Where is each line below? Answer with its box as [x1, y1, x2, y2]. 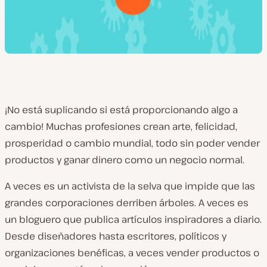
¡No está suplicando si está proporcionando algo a [5, 103, 238, 116]
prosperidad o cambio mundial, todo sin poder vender [5, 136, 260, 150]
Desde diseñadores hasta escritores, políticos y [5, 229, 226, 243]
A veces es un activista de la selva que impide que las [5, 179, 255, 193]
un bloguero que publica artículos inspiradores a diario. [5, 213, 262, 226]
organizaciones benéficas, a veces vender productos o [5, 246, 259, 259]
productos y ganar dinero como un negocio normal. [5, 153, 244, 166]
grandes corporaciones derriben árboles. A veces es [5, 196, 249, 209]
